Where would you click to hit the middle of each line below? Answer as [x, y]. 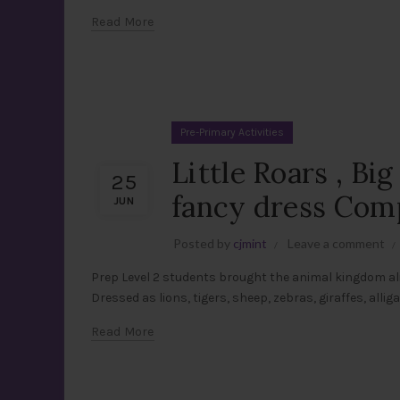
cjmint [250, 243]
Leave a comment [336, 243]
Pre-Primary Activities [232, 132]
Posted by [203, 243]
